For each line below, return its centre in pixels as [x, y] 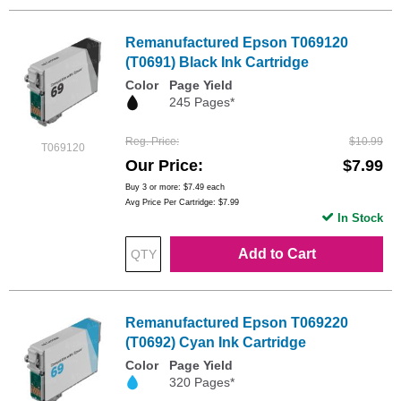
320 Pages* [202, 382]
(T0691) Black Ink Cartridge [217, 63]
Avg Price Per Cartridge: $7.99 [182, 202]
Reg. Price [151, 141]
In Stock [360, 218]
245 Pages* [202, 102]
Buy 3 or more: [154, 187]
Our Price [162, 165]
